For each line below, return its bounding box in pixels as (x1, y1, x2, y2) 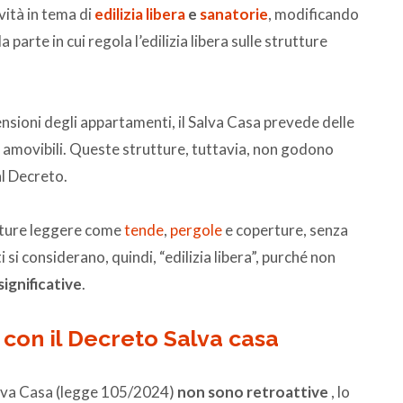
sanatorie (200, 4, 268, 23)
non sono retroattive (177, 381, 331, 401)
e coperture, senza (222, 219, 348, 239)
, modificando (268, 4, 359, 23)
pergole (170, 219, 222, 239)
